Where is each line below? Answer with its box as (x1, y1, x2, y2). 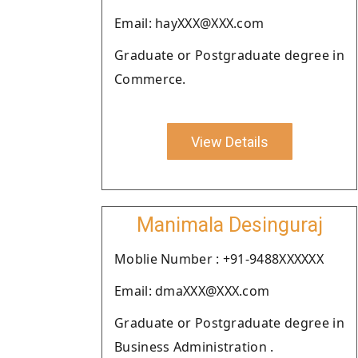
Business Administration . (114, 338, 274, 356)
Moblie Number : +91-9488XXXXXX (114, 250, 324, 268)
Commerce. (114, 70, 186, 88)
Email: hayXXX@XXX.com (114, 14, 265, 32)
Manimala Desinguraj (136, 213, 323, 237)
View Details (190, 133, 268, 150)
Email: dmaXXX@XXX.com (114, 282, 270, 300)
